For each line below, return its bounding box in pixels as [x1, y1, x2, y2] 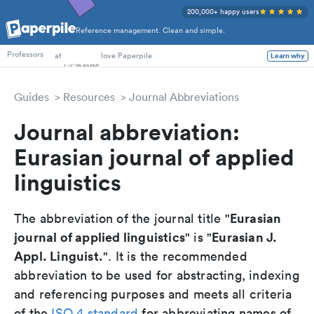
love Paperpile [101, 50, 152, 61]
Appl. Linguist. [14, 247, 103, 264]
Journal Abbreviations [129, 90, 239, 104]
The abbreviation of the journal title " [14, 210, 230, 226]
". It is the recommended [103, 248, 247, 264]
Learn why [271, 50, 305, 62]
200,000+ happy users [187, 6, 259, 17]
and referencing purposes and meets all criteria [14, 286, 292, 302]
